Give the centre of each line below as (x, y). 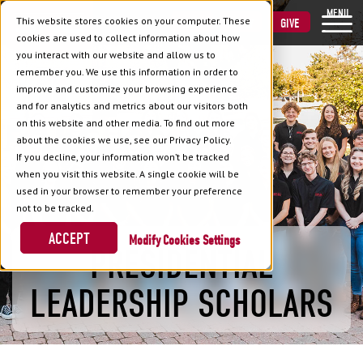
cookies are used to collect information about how (128, 38)
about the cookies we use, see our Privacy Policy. (124, 140)
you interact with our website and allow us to (116, 55)
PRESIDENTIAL (181, 265)
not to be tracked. (55, 208)
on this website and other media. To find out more (126, 123)
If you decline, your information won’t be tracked (123, 157)
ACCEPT (69, 239)
